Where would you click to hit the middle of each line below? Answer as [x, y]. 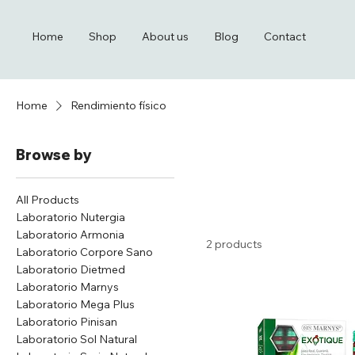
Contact [284, 37]
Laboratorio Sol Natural [76, 339]
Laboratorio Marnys [67, 287]
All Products [48, 200]
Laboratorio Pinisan [67, 322]
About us [165, 37]
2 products [234, 244]
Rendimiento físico [118, 105]
